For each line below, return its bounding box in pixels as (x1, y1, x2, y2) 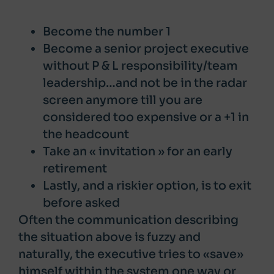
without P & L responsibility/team (43, 58, 238, 73)
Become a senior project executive (43, 41, 249, 56)
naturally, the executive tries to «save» (18, 246, 243, 262)
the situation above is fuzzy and (18, 229, 201, 245)
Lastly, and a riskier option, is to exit (43, 178, 251, 193)
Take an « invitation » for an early (43, 144, 232, 159)
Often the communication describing (18, 212, 239, 228)
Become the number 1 (43, 24, 171, 39)
